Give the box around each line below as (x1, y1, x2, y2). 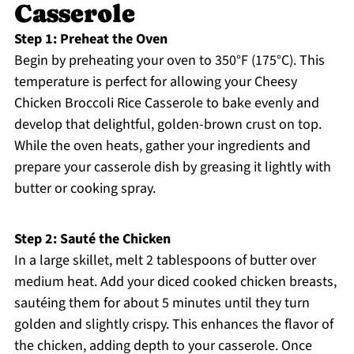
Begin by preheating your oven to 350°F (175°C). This (13, 51, 325, 71)
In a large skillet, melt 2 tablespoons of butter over (13, 250, 316, 271)
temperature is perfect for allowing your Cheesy (13, 72, 297, 92)
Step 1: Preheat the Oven (13, 29, 168, 50)
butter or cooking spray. (13, 179, 156, 199)
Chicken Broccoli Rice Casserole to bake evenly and (13, 93, 319, 114)
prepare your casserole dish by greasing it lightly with (13, 157, 331, 178)
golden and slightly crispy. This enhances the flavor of (13, 314, 333, 335)
